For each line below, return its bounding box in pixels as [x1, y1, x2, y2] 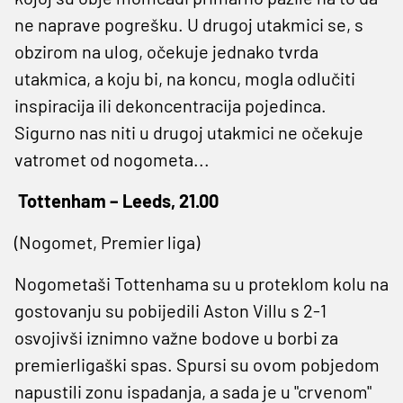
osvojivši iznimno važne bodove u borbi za [14, 326, 338, 348]
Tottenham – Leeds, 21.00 [14, 189, 219, 211]
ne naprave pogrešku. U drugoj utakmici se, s [14, 13, 363, 35]
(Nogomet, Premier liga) [14, 230, 200, 253]
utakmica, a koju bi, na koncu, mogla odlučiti [14, 67, 355, 89]
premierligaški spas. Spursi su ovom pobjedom [14, 353, 380, 375]
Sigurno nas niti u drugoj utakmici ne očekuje [14, 121, 363, 143]
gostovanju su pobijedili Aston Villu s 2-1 [14, 299, 327, 321]
